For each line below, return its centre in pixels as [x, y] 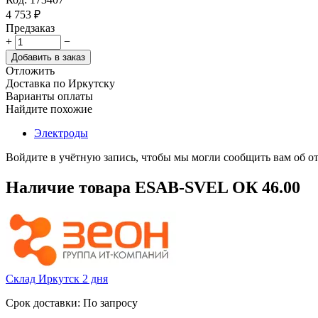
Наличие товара [70, 187]
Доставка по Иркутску [60, 83]
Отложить [30, 70]
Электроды [61, 133]
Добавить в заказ [48, 57]
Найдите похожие [49, 109]
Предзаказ [30, 28]
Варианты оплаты [49, 96]
